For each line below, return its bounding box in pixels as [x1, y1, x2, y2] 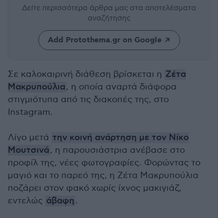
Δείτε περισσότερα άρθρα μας [22, 3, 130, 12]
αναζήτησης [88, 14, 130, 22]
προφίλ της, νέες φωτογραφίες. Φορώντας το [8, 158, 200, 168]
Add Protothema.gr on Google [47, 35, 162, 45]
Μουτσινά [8, 145, 49, 156]
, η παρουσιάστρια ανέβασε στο [50, 145, 185, 155]
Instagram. [8, 107, 53, 117]
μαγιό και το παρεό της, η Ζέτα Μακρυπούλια [8, 170, 199, 181]
